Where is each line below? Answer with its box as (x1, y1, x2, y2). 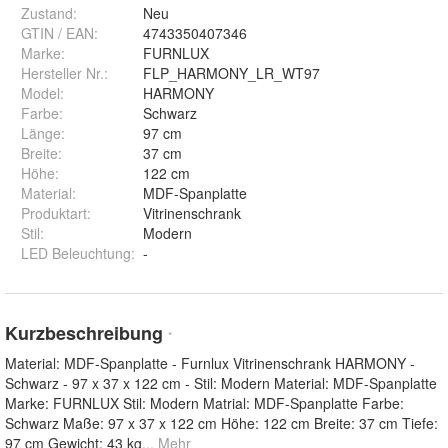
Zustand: (21, 3, 77, 24)
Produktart (21, 203, 87, 224)
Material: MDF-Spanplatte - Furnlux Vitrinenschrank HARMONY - (5, 353, 415, 374)
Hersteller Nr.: (21, 63, 108, 84)
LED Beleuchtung (21, 243, 131, 264)
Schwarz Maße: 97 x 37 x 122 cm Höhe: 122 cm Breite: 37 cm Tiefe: (5, 413, 438, 434)
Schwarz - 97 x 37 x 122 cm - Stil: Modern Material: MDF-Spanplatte (5, 373, 437, 394)
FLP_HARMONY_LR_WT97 (143, 63, 320, 84)
